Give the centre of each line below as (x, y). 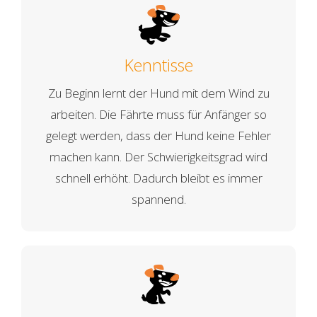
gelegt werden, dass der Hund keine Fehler (158, 135)
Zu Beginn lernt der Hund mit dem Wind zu (158, 93)
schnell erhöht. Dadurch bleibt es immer (158, 178)
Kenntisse (158, 65)
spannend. (158, 199)
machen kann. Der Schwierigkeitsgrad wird (158, 156)
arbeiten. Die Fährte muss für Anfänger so (158, 114)
